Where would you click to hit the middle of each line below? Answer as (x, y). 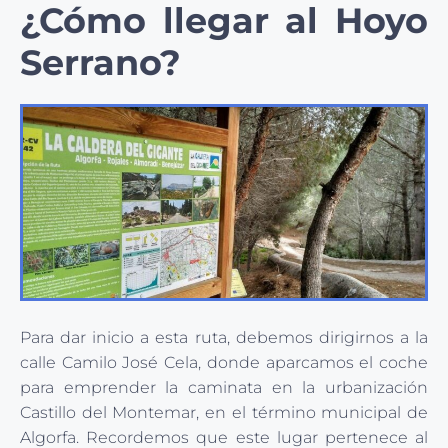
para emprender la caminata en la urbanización (224, 388)
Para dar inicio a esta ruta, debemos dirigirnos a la (224, 338)
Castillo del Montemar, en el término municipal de (224, 413)
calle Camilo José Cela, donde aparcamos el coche (224, 363)
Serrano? (100, 63)
